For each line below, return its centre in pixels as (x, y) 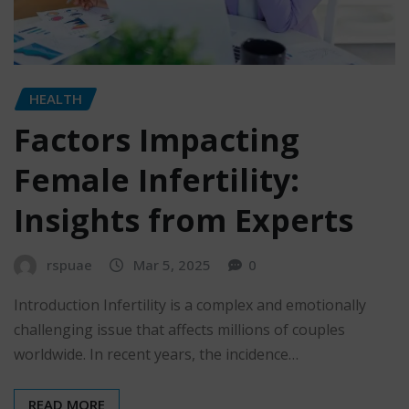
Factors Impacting (157, 139)
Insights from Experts (184, 220)
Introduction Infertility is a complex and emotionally (190, 304)
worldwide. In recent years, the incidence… (156, 354)
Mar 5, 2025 (172, 264)
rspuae (69, 264)
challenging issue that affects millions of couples (179, 329)
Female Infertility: (157, 179)
